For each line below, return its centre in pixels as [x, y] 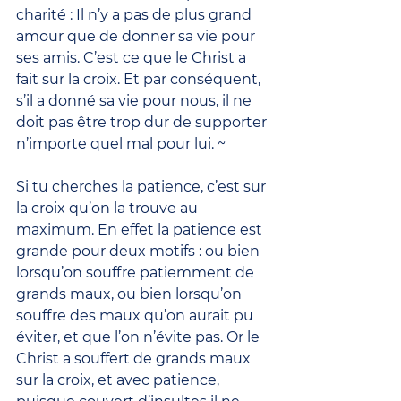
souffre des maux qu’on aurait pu [137, 315]
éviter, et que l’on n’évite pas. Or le [140, 337]
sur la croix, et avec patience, [119, 380]
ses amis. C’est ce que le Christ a [133, 57]
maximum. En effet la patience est [141, 229]
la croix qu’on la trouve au [109, 208]
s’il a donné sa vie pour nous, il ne [136, 100]
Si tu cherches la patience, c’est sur [143, 186]
